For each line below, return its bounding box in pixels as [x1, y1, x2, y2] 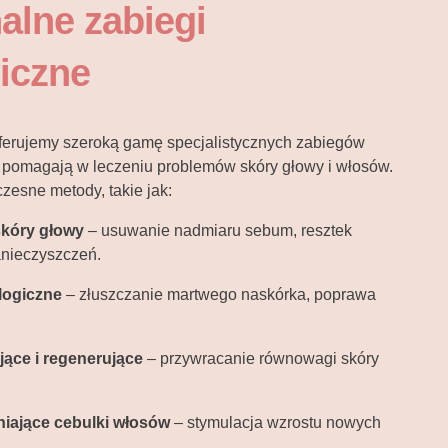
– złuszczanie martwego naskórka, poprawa [62, 286, 376, 304]
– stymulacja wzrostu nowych [170, 414, 381, 432]
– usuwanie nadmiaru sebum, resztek [84, 222, 352, 240]
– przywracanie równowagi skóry [143, 350, 379, 368]
